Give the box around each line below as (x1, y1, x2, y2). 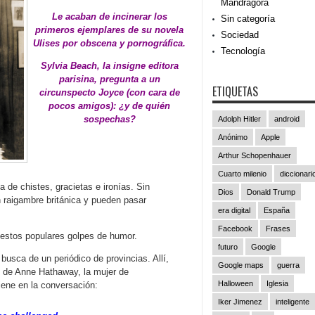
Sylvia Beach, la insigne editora (40, 60, 179, 71)
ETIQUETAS (212, 83, 258, 100)
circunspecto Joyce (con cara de (39, 87, 180, 98)
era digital (218, 206, 250, 214)
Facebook (218, 224, 252, 233)
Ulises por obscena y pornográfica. (33, 38, 186, 49)
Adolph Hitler (218, 115, 261, 123)
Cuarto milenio (218, 169, 266, 178)
